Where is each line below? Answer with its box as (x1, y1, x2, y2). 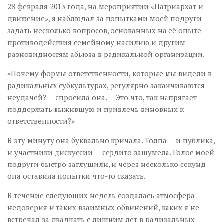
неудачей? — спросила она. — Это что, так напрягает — (7, 92, 204, 102)
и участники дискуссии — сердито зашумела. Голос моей (7, 147, 214, 157)
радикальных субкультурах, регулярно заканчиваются (7, 80, 205, 90)
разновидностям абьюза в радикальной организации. (7, 49, 205, 59)
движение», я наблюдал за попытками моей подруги (7, 13, 202, 23)
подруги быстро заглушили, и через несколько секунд (7, 159, 206, 169)
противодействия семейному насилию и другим (7, 37, 185, 47)
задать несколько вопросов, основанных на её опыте (7, 25, 201, 35)
